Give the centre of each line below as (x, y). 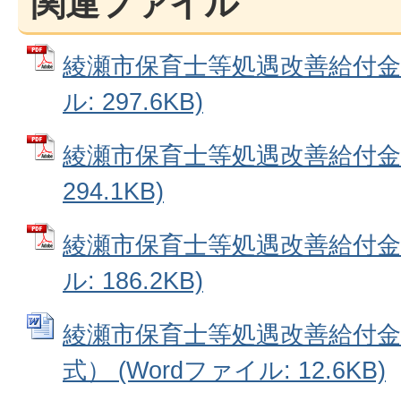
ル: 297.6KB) (133, 102)
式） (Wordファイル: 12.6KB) (224, 370)
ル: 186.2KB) (133, 281)
